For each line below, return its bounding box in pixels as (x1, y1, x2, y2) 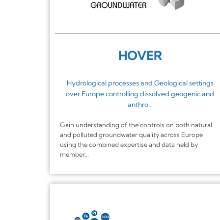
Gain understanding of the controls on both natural (60, 120, 212, 129)
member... (60, 150, 89, 158)
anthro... (127, 100, 153, 109)
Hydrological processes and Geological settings (66, 78, 214, 87)
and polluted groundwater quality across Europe (60, 130, 203, 138)
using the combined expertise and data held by (60, 140, 198, 148)
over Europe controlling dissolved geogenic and (66, 89, 215, 98)
